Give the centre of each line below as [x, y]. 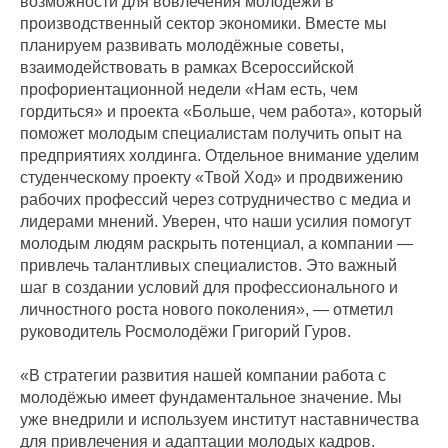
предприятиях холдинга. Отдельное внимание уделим [219, 155]
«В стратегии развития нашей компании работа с [203, 375]
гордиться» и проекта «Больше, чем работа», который [221, 111]
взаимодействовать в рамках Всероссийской [187, 67]
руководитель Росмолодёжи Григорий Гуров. [185, 331]
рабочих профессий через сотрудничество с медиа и [215, 199]
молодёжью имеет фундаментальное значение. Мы [211, 397]
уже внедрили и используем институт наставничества [219, 419]
